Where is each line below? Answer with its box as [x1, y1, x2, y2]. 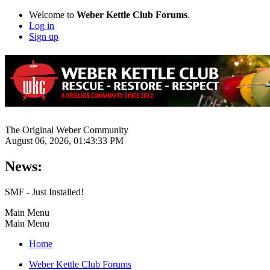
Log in [29, 20, 54, 31]
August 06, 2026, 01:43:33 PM [5, 135, 124, 146]
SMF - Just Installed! [5, 186, 84, 197]
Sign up [29, 31, 58, 42]
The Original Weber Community [5, 124, 128, 135]
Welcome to [29, 10, 77, 20]
